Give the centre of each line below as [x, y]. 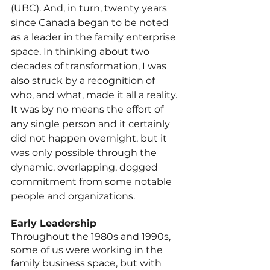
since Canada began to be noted [91, 22]
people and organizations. [73, 196]
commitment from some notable [93, 181]
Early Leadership [54, 223]
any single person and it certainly [92, 124]
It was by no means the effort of [88, 109]
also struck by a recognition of [84, 80]
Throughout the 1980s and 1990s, [92, 236]
